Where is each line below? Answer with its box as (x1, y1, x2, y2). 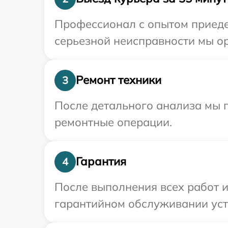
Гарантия (76, 154, 126, 169)
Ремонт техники (76, 73, 161, 88)
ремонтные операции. (54, 115, 172, 129)
